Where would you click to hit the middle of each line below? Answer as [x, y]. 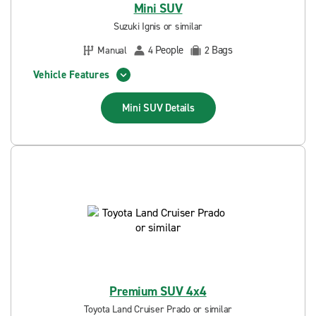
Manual [112, 50]
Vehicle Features [71, 74]
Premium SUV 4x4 [158, 291]
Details [180, 108]
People [169, 50]
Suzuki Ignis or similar [158, 26]
